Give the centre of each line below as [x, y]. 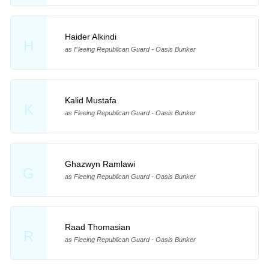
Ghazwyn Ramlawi [100, 164]
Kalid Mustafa [90, 100]
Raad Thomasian [97, 227]
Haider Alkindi [90, 36]
